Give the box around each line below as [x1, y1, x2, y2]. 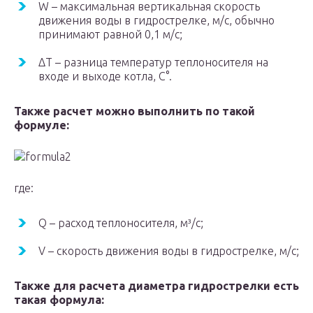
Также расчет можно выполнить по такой [14, 105, 255, 118]
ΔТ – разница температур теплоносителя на [38, 56, 268, 69]
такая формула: [14, 293, 104, 307]
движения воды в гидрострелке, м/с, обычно [38, 14, 275, 27]
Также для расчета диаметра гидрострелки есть [14, 279, 299, 293]
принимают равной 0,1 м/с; [38, 28, 182, 41]
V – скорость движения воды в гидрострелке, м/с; [38, 245, 299, 258]
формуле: [14, 119, 69, 132]
